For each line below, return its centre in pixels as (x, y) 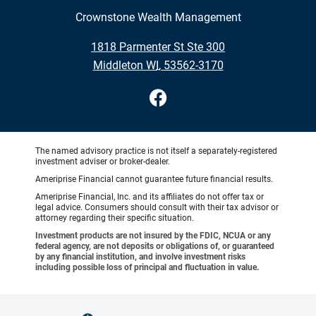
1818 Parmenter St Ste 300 (158, 47)
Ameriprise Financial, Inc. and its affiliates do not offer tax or (150, 196)
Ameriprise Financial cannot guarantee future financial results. (154, 179)
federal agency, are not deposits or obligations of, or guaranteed (155, 246)
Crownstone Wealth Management (158, 17)
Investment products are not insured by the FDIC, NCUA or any (153, 235)
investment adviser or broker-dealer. (103, 161)
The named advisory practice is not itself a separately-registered (156, 151)
